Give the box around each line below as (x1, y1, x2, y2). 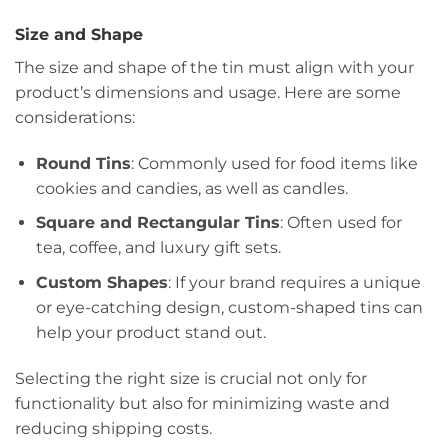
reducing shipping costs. (15, 418, 212, 438)
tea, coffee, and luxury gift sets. (35, 238, 281, 258)
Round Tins (35, 153, 131, 173)
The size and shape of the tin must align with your (15, 57, 414, 77)
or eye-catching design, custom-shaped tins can (35, 297, 423, 317)
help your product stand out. (35, 322, 266, 342)
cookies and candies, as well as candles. (35, 178, 348, 198)
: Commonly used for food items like (130, 153, 418, 173)
